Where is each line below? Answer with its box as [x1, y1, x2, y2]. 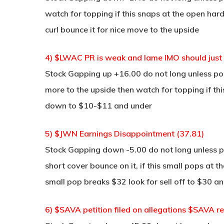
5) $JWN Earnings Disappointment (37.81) [45, 128, 204, 138]
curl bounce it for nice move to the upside [45, 24, 199, 34]
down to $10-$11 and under [45, 100, 152, 110]
